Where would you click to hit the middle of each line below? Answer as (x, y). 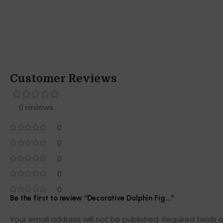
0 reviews (36, 108)
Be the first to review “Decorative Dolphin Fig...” (92, 198)
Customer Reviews (63, 79)
